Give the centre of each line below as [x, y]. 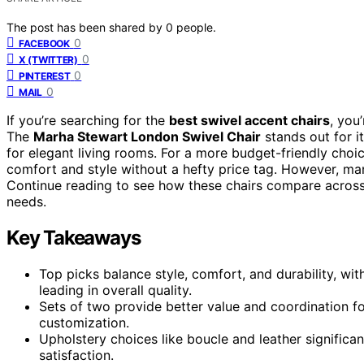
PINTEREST [45, 76]
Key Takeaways [74, 237]
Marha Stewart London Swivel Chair [147, 136]
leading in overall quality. [115, 290]
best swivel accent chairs [249, 120]
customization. [84, 322]
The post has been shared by [86, 27]
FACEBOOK [44, 43]
